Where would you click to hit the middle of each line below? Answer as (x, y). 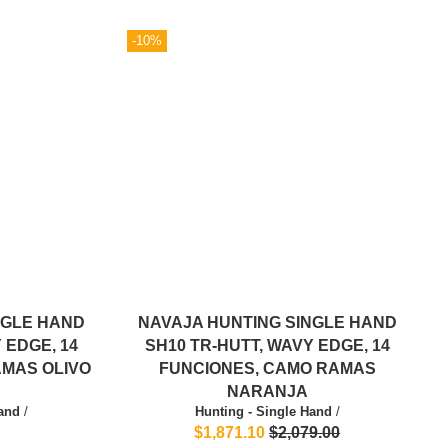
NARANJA (267, 392)
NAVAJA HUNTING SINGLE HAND (267, 323)
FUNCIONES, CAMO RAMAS (267, 369)
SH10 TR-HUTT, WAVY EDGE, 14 (267, 346)
